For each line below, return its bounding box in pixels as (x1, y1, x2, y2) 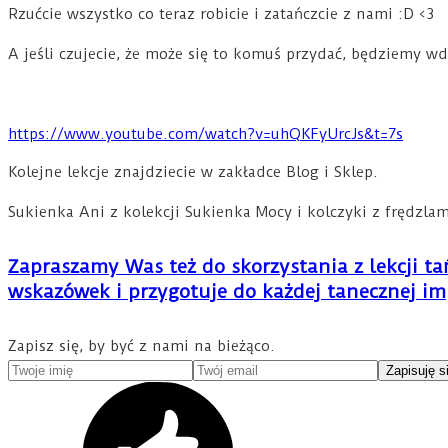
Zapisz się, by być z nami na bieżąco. (8, 336, 275, 355)
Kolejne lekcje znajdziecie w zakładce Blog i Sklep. (8, 162, 378, 181)
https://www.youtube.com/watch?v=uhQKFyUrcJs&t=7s (8, 124, 403, 143)
